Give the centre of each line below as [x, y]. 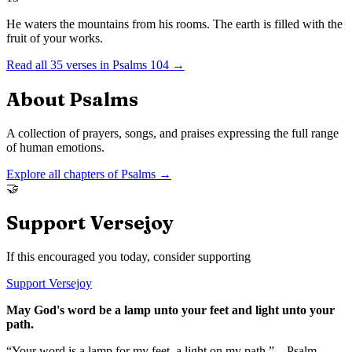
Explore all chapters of [64, 174]
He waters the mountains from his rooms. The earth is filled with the [174, 24]
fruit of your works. [55, 38]
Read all [28, 65]
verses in [86, 65]
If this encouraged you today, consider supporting [128, 256]
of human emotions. [55, 147]
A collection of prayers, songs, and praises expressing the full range [172, 133]
